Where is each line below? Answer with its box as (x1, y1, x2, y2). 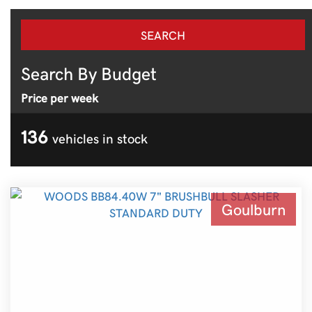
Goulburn (221, 198, 286, 219)
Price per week (21, 89, 98, 106)
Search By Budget (21, 61, 157, 85)
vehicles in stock (52, 129, 148, 147)
